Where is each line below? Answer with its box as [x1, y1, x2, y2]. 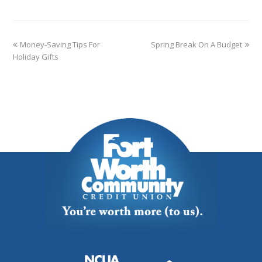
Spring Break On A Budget [150, 39, 242, 50]
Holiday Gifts [13, 51, 59, 62]
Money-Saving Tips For [20, 39, 101, 50]
